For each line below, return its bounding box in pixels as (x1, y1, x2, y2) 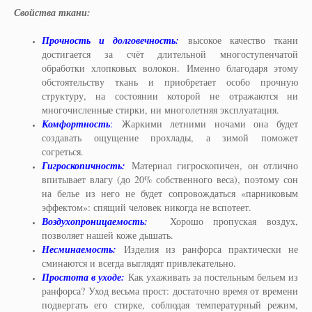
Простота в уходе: (42, 270, 125, 284)
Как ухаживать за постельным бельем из (125, 270, 298, 283)
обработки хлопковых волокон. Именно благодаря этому (42, 61, 298, 75)
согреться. (42, 145, 87, 158)
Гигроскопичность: (42, 159, 125, 173)
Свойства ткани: (14, 6, 91, 19)
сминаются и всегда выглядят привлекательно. (42, 256, 240, 270)
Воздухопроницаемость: (42, 214, 159, 228)
